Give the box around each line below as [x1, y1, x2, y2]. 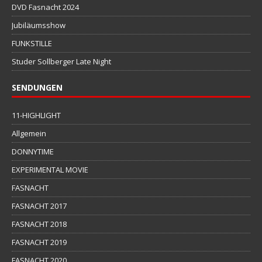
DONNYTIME [12, 146, 54, 157]
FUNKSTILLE [12, 37, 52, 49]
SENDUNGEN [12, 81, 63, 93]
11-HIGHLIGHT [12, 109, 61, 120]
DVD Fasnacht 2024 [12, 1, 79, 12]
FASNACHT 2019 [12, 236, 67, 247]
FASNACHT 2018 [12, 218, 67, 229]
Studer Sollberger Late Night [12, 56, 111, 67]
